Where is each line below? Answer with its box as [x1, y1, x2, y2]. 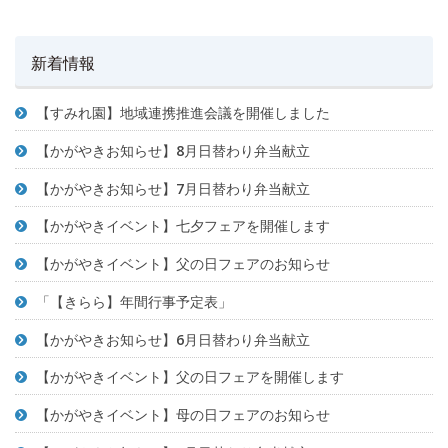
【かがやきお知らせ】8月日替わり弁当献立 [36, 140, 310, 160]
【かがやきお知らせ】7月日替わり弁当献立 [36, 178, 310, 198]
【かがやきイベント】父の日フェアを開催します [36, 367, 344, 387]
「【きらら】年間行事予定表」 [36, 291, 232, 311]
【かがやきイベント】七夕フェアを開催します [36, 216, 330, 236]
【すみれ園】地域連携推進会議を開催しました [36, 103, 330, 123]
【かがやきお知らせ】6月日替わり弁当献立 [36, 329, 310, 349]
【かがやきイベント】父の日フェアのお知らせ [36, 254, 330, 274]
